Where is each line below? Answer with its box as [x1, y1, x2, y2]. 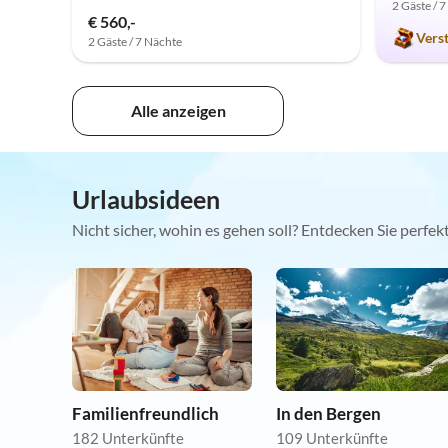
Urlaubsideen [72, 184, 220, 215]
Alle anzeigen [130, 101, 226, 121]
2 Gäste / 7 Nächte [88, 34, 182, 50]
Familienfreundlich [72, 403, 219, 425]
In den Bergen [276, 403, 381, 425]
